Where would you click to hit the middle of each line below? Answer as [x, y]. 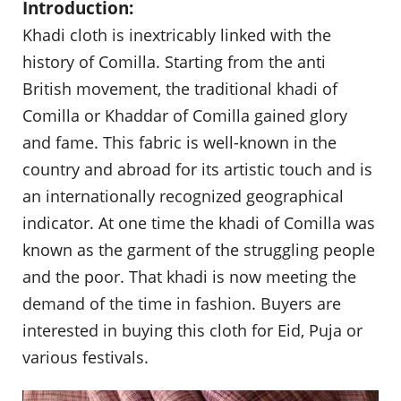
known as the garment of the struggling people [199, 250]
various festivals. [85, 357]
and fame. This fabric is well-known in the [179, 142]
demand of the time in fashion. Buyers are [182, 303]
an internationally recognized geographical [183, 196]
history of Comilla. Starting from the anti [174, 62]
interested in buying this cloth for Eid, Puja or [192, 330]
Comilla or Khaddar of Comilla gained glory [185, 115]
